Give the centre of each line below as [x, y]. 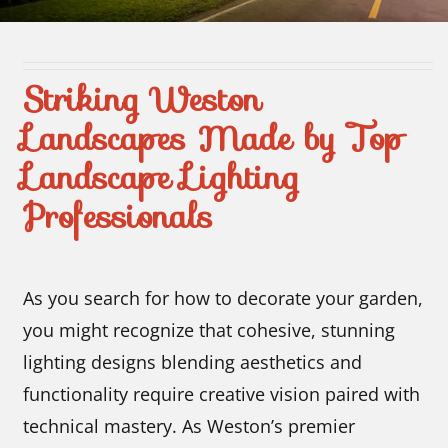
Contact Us [223, 43]
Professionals [118, 216]
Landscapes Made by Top [213, 138]
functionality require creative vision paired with [222, 394]
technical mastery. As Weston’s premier [189, 426]
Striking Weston [142, 99]
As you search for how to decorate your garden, [223, 298]
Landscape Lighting [161, 177]
